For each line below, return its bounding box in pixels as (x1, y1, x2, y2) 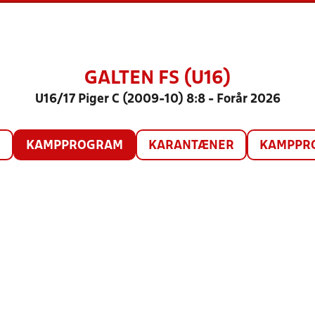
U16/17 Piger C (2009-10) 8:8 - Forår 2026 (34, 94, 281, 105)
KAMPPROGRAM (25, 140, 123, 152)
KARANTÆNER (148, 140, 234, 152)
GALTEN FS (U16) (84, 70, 231, 87)
